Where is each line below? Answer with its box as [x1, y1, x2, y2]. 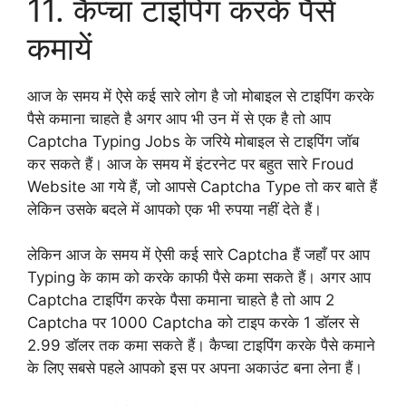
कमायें [27, 28, 92, 67]
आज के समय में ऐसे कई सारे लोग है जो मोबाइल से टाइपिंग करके [27, 86, 374, 105]
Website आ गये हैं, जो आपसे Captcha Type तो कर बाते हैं [27, 177, 377, 196]
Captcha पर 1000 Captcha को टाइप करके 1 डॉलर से [27, 314, 359, 333]
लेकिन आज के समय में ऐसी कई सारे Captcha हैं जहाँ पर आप [27, 246, 370, 265]
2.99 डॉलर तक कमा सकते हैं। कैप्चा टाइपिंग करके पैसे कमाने [27, 336, 375, 355]
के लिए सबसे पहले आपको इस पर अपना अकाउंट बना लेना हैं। [27, 359, 362, 378]
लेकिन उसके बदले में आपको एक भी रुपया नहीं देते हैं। [27, 199, 322, 218]
